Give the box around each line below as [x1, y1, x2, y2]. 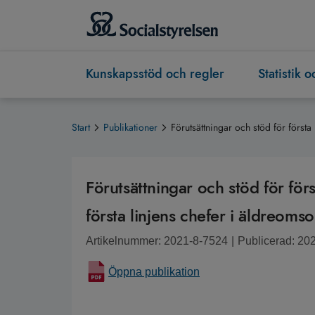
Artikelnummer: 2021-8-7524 [86, 235, 228, 247]
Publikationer [103, 120, 157, 135]
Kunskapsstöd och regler [86, 65, 224, 84]
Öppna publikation [108, 266, 200, 278]
